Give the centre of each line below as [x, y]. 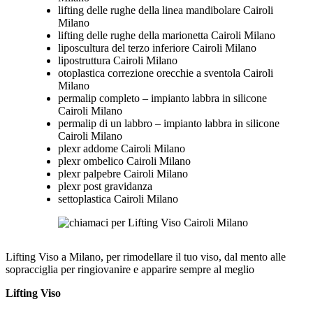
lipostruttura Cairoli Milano [117, 61]
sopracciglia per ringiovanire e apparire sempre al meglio [130, 270]
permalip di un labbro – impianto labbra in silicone [168, 124]
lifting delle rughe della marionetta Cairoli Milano [166, 36]
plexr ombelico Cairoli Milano [124, 161]
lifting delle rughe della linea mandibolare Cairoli [165, 10]
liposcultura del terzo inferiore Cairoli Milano [157, 48]
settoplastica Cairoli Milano [118, 199]
